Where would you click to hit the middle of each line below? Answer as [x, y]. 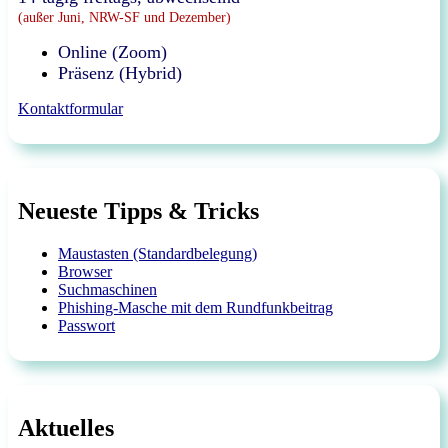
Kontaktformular [70, 109]
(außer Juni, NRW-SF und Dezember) [124, 17]
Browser [85, 272]
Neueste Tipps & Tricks [138, 211]
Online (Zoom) [112, 52]
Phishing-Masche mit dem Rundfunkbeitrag [195, 308]
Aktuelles [66, 428]
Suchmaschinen [107, 290]
